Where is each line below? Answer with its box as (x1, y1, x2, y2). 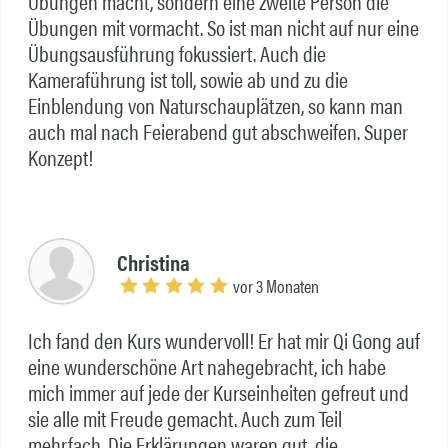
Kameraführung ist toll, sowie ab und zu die (27, 63, 348, 96)
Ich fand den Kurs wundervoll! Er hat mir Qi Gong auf (27, 324, 420, 357)
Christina (117, 246, 191, 279)
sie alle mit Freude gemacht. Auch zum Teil (27, 402, 342, 435)
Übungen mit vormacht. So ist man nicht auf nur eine (27, 11, 419, 44)
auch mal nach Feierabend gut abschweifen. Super (27, 115, 408, 148)
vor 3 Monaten (229, 273, 319, 299)
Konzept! (27, 141, 93, 174)
